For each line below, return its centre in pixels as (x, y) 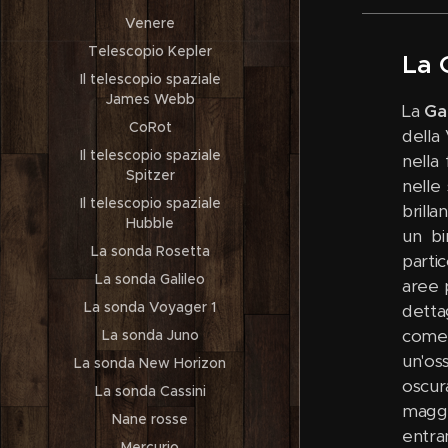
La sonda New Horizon (150, 363)
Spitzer (150, 175)
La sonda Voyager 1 (150, 307)
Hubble (150, 223)
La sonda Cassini (150, 391)
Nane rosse (150, 419)
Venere (150, 23)
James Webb (150, 99)
